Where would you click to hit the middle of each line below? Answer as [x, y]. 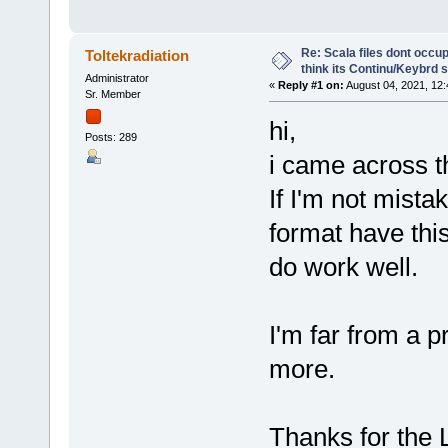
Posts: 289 [110, 136]
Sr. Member [112, 94]
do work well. [343, 267]
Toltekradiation [137, 56]
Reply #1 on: [310, 85]
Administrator [116, 78]
